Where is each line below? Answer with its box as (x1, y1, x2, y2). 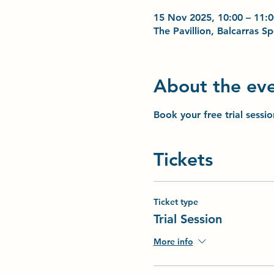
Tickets (153, 149, 213, 171)
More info (153, 236, 193, 248)
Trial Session (153, 212, 222, 226)
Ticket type (153, 196, 198, 207)
